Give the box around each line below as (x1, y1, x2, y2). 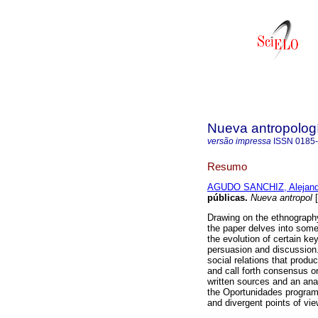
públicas (207, 192, 245, 204)
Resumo (207, 160, 247, 172)
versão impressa (207, 136, 271, 146)
